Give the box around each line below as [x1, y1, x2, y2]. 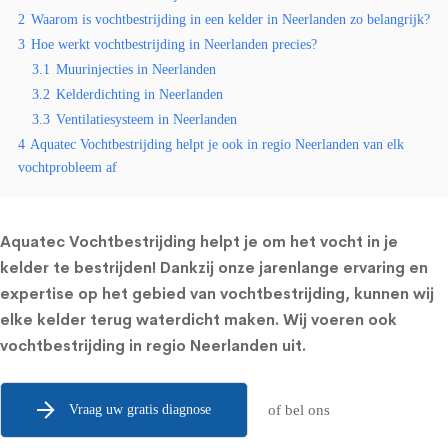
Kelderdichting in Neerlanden [56, 87, 223, 102]
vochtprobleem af [18, 160, 117, 175]
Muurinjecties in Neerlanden [56, 62, 216, 77]
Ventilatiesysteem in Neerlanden [56, 112, 237, 127]
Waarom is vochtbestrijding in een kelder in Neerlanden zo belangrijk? [31, 12, 430, 27]
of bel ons [268, 401, 330, 418]
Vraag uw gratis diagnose [69, 401, 211, 417]
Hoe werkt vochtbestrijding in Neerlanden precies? [31, 37, 317, 52]
